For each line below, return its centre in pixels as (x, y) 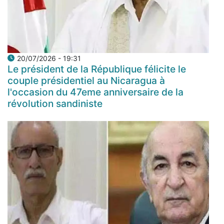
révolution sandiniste (55, 103)
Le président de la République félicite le (97, 69)
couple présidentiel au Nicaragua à (86, 80)
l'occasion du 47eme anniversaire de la (95, 92)
